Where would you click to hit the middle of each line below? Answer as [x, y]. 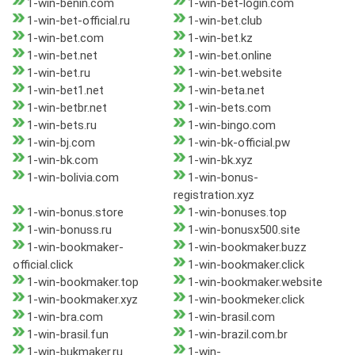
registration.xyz [214, 195]
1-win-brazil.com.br [237, 335]
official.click [43, 265]
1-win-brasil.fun [68, 335]
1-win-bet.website [235, 73]
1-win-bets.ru [62, 126]
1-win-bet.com [65, 38]
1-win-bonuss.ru [69, 230]
